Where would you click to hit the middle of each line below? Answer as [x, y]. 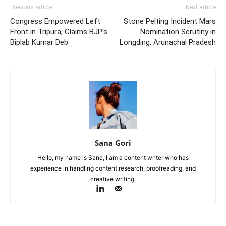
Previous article [31, 7]
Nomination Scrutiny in [178, 32]
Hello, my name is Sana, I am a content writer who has [113, 158]
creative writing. [113, 179]
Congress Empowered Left [55, 21]
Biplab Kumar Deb [39, 43]
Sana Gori [113, 143]
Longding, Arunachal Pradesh [168, 43]
